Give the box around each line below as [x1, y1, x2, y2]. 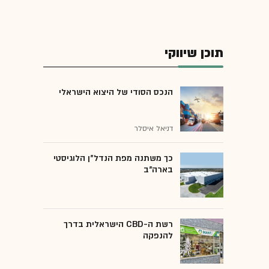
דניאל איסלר [134, 123, 173, 133]
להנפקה [143, 229, 173, 241]
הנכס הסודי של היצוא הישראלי [59, 86, 173, 98]
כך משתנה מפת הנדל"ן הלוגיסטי [53, 152, 173, 164]
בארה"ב [144, 163, 173, 175]
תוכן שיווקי [165, 44, 223, 62]
